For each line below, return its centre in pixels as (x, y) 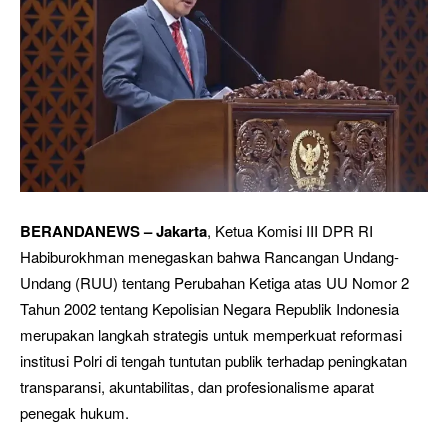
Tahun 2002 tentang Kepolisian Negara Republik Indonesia (209, 308)
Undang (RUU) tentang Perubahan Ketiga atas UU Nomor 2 (214, 282)
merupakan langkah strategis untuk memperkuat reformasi (211, 334)
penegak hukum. (74, 412)
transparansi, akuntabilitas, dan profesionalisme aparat (197, 386)
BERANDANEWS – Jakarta (113, 230)
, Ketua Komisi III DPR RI (290, 230)
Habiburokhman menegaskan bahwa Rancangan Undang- (209, 256)
